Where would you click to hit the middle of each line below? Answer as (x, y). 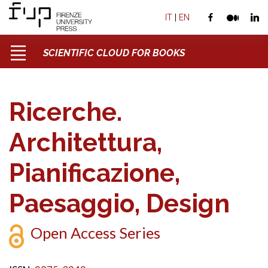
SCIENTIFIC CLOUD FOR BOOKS (114, 53)
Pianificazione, (95, 173)
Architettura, (86, 142)
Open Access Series (95, 233)
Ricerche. (66, 112)
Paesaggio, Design (119, 203)
